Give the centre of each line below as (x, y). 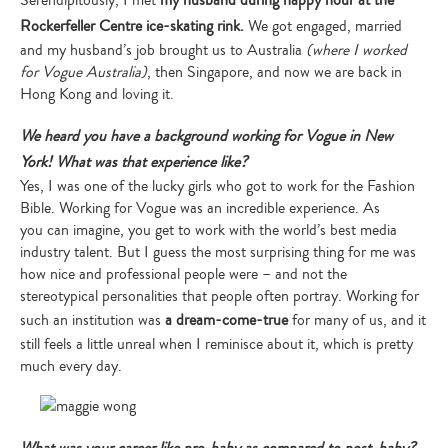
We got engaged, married (323, 26)
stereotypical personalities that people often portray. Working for (219, 296)
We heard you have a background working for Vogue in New (206, 136)
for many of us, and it (357, 320)
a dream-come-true (224, 320)
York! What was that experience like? (133, 162)
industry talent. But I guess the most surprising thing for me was (218, 252)
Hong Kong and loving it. (97, 94)
